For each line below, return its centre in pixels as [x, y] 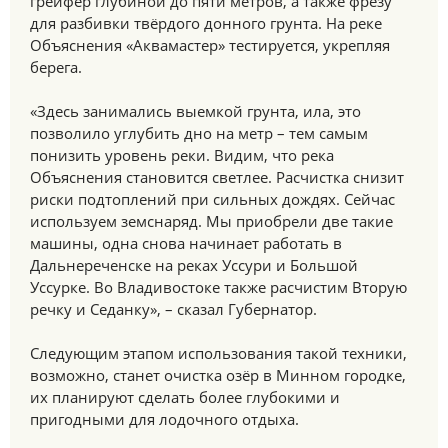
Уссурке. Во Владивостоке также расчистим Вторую [218, 287]
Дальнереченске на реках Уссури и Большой [194, 265]
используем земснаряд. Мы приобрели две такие [211, 221]
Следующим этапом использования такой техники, [218, 353]
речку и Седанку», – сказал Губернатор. [173, 309]
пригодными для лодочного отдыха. [164, 419]
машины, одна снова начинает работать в [186, 243]
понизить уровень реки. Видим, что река [182, 155]
